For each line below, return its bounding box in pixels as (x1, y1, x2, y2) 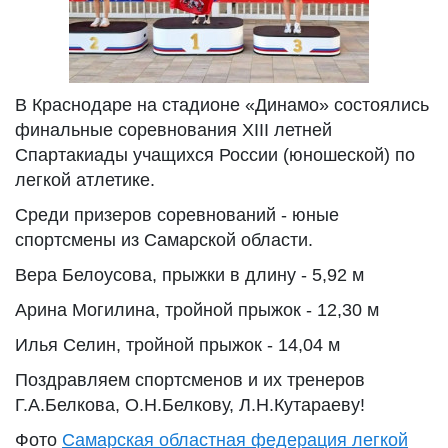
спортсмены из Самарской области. (15, 230, 313, 250)
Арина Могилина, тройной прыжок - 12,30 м (15, 300, 379, 320)
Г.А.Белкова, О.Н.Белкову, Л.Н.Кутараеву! (15, 395, 365, 415)
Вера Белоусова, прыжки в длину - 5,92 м (15, 265, 364, 285)
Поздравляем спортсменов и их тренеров (15, 370, 365, 390)
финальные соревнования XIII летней (15, 120, 332, 140)
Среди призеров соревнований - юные (15, 205, 339, 225)
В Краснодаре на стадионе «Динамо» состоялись (15, 95, 429, 115)
